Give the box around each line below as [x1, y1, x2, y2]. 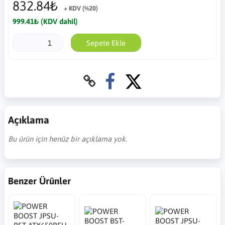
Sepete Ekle [86, 38, 126, 47]
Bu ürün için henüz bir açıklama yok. [8, 135, 127, 144]
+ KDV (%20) [63, 5, 98, 12]
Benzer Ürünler [8, 175, 71, 187]
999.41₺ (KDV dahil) [12, 17, 78, 26]
